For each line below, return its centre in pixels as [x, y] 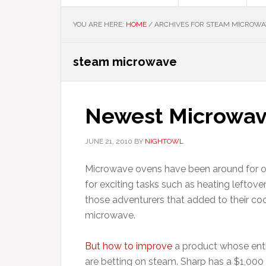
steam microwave [125, 62]
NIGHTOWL [164, 141]
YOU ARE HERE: [99, 24]
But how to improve [129, 246]
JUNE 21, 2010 [109, 141]
